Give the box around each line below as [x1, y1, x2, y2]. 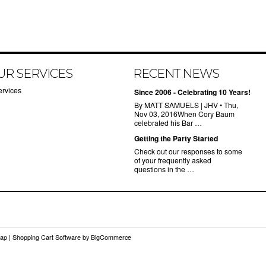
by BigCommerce [81, 233, 131, 242]
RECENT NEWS [133, 66, 219, 81]
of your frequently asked [134, 155, 211, 165]
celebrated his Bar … [134, 118, 202, 128]
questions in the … [134, 164, 194, 174]
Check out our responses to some [134, 146, 242, 156]
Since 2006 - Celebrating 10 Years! [134, 87, 251, 97]
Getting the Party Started [134, 133, 218, 144]
